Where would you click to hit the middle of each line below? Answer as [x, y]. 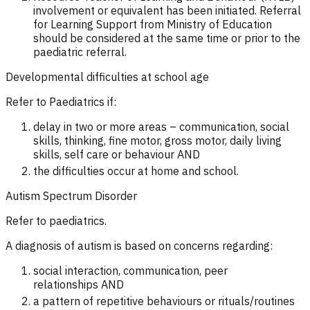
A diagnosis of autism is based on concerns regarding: [139, 245]
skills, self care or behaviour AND [117, 154]
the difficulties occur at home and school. [136, 171]
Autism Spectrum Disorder [71, 195]
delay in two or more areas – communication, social [161, 126]
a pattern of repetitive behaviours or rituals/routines [164, 301]
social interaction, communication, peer [130, 270]
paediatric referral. [81, 52]
